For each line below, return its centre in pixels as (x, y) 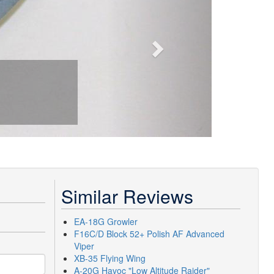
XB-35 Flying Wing (109, 258)
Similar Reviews (127, 196)
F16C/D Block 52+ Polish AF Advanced (149, 234)
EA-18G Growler (106, 221)
